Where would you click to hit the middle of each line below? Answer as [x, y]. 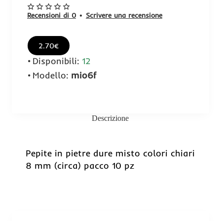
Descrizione [110, 118]
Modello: [51, 75]
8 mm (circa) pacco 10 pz [80, 165]
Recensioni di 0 [52, 15]
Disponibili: [56, 61]
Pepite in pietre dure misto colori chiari [110, 153]
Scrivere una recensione [124, 15]
